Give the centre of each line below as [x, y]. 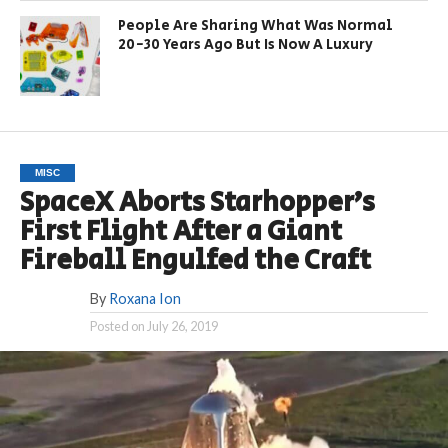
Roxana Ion [144, 299]
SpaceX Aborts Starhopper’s [197, 203]
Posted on [117, 326]
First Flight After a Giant [180, 232]
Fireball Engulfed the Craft [195, 261]
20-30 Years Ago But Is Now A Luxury [246, 45]
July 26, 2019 [182, 326]
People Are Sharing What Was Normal [256, 26]
